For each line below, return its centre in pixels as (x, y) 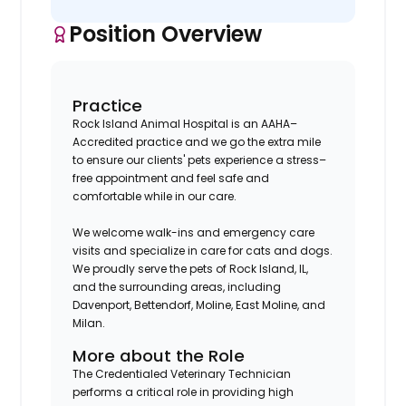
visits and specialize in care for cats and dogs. (203, 250)
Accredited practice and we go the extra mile (197, 141)
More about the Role (159, 355)
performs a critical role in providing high (184, 391)
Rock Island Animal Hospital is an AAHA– (185, 123)
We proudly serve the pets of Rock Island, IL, (191, 268)
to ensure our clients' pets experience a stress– (200, 159)
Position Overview (166, 34)
